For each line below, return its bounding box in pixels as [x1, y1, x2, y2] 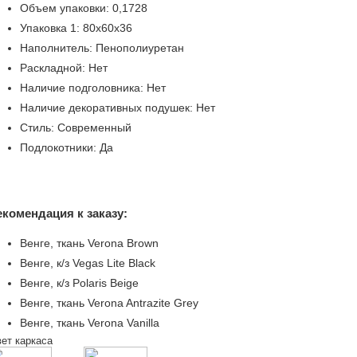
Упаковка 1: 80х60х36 [20, 22, 132, 34]
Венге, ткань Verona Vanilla [20, 316, 159, 329]
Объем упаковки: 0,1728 [20, 2, 147, 14]
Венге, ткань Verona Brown [20, 237, 159, 249]
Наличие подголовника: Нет [20, 81, 166, 94]
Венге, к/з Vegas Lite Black [20, 257, 155, 269]
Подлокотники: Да [20, 141, 113, 154]
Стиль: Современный [20, 121, 131, 134]
